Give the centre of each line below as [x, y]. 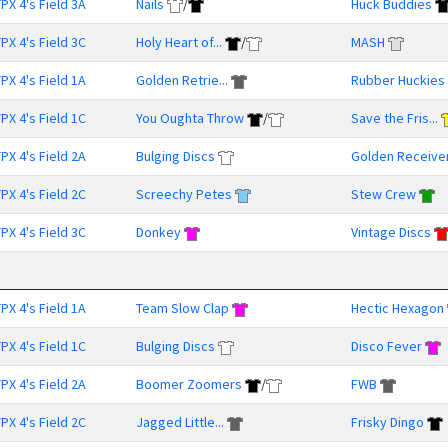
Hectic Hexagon [397, 308]
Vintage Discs [391, 232]
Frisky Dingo [387, 422]
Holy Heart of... [179, 42]
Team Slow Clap [182, 308]
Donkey [158, 232]
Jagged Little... [180, 422]
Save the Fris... [394, 118]
